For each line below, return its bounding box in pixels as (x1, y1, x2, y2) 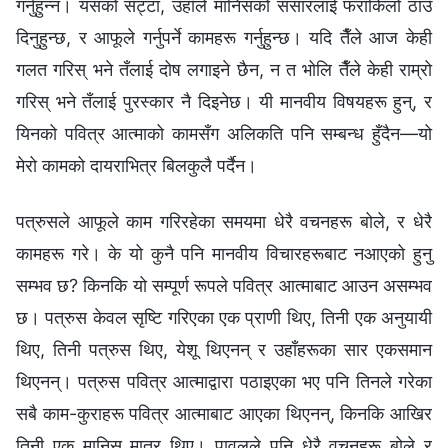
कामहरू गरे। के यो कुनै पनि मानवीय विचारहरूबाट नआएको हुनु (16, 242, 432, 264)
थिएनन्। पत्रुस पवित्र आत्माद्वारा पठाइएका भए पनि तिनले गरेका (16, 370, 432, 392)
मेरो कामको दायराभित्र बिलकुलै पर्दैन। (16, 154, 257, 176)
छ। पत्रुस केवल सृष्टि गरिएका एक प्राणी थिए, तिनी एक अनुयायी (16, 306, 432, 328)
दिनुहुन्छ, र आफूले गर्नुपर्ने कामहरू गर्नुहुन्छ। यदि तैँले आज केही (16, 26, 432, 48)
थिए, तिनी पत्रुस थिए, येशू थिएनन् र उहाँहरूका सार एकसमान (16, 338, 432, 360)
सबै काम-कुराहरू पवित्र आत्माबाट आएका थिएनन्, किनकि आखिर (16, 402, 432, 424)
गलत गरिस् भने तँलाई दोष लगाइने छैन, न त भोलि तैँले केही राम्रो (16, 58, 432, 80)
